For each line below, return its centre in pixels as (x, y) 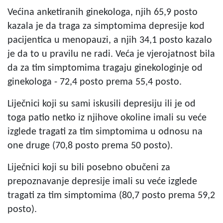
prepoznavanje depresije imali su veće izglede (102, 181)
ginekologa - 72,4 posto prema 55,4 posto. (95, 82)
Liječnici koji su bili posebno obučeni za (89, 167)
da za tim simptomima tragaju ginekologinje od (105, 68)
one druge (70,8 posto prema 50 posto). (90, 146)
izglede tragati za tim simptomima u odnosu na (105, 132)
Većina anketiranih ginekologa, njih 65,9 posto (103, 12)
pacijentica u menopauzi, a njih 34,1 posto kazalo (110, 40)
